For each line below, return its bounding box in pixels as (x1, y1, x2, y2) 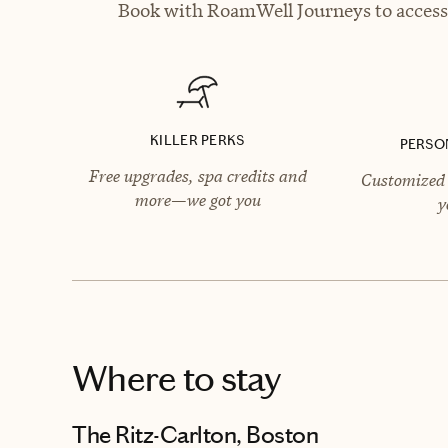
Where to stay (72, 356, 281, 401)
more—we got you (134, 188, 261, 211)
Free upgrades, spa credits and (88, 164, 307, 187)
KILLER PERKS (150, 131, 245, 149)
